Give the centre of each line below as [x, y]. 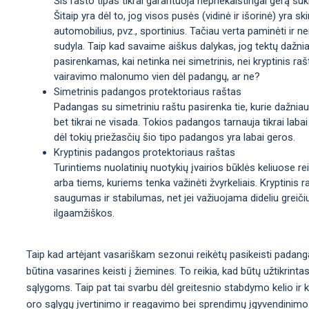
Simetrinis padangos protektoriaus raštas [148, 91]
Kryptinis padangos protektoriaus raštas [144, 152]
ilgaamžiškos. [84, 213]
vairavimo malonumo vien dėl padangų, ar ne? [157, 76]
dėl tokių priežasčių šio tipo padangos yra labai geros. [175, 137]
